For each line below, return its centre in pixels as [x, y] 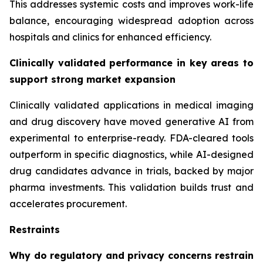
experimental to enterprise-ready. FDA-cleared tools [131, 138]
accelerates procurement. [68, 203]
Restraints [35, 229]
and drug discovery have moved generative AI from [131, 121]
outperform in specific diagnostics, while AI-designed [131, 154]
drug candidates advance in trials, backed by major [131, 171]
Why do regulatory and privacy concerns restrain [131, 255]
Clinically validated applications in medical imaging [131, 105]
